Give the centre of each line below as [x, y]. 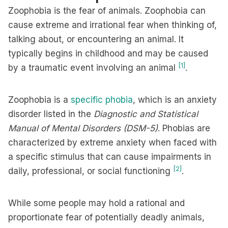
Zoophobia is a [39, 100]
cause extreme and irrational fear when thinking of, [112, 25]
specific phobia [102, 100]
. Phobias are [184, 128]
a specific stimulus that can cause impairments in [110, 157]
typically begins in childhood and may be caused [108, 53]
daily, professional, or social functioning [91, 171]
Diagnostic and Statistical [146, 114]
